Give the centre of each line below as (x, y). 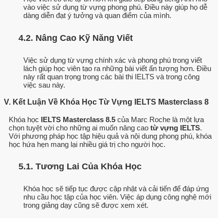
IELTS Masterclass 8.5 (78, 119)
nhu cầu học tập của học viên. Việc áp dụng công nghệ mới (117, 197)
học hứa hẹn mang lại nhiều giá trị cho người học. (87, 144)
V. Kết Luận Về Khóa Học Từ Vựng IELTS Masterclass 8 (106, 102)
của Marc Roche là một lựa (160, 119)
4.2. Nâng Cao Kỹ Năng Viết (76, 38)
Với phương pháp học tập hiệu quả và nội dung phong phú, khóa (110, 136)
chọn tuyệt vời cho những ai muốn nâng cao (80, 127)
